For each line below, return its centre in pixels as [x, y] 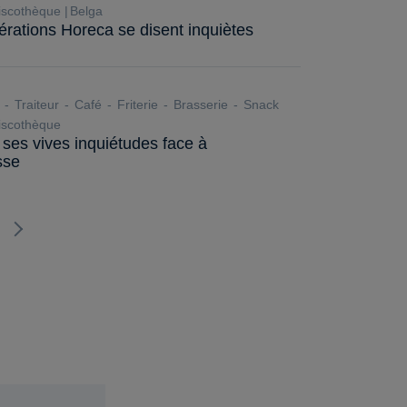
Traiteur [35, 104]
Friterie [136, 104]
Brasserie [199, 104]
